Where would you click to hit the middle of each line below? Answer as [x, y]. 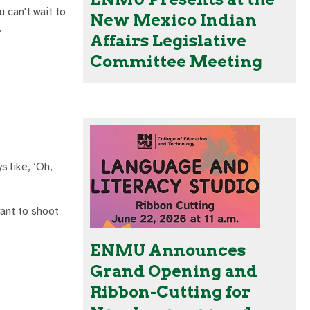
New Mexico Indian [173, 20]
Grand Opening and [174, 272]
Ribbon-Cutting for [170, 292]
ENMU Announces [168, 251]
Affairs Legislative [168, 41]
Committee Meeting [176, 62]
